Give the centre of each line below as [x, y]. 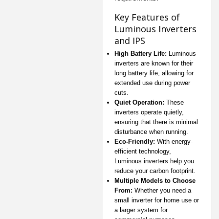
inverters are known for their [154, 63]
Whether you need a [162, 190]
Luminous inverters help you [154, 161]
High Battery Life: [141, 53]
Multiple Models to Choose [155, 180]
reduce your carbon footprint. [155, 171]
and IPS [130, 40]
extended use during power [152, 83]
